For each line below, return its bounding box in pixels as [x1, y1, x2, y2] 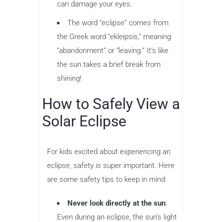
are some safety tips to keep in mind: [47, 174, 166, 184]
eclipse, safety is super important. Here [47, 161, 174, 170]
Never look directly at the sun [67, 198, 166, 208]
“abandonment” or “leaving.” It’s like [57, 46, 168, 55]
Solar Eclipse [42, 112, 126, 130]
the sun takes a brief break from [57, 59, 161, 69]
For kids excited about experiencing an [47, 147, 170, 156]
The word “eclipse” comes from [67, 18, 168, 27]
